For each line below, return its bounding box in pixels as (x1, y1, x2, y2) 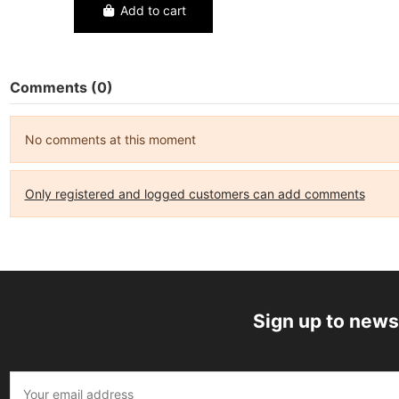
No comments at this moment (24, 132, 196, 148)
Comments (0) (9, 78, 113, 97)
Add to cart (119, 3, 186, 19)
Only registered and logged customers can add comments (24, 186, 365, 202)
